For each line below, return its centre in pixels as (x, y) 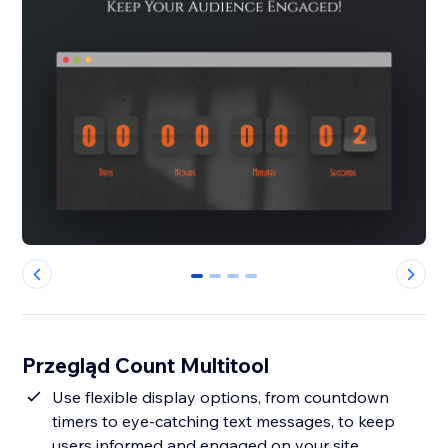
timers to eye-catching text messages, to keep (224, 421)
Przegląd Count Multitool (146, 365)
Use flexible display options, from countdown (221, 397)
